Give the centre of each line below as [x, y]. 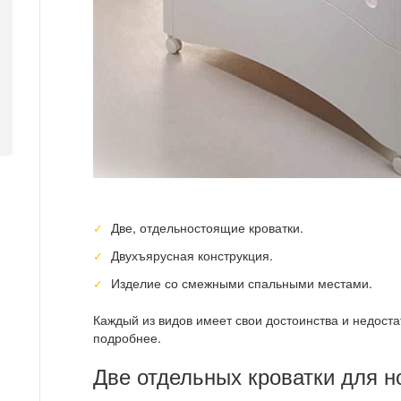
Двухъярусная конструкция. [192, 255]
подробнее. [127, 337]
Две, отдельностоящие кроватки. [208, 227]
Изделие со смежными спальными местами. [242, 282]
